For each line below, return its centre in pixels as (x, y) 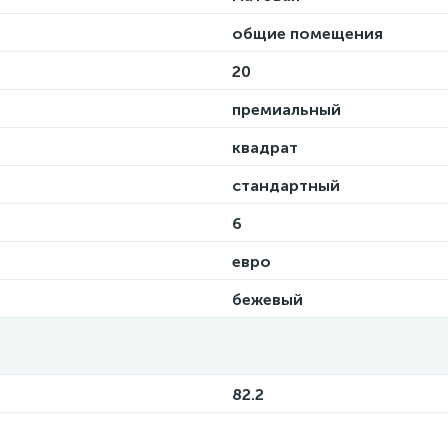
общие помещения (307, 33)
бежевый (267, 299)
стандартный (286, 185)
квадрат (265, 147)
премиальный (286, 109)
